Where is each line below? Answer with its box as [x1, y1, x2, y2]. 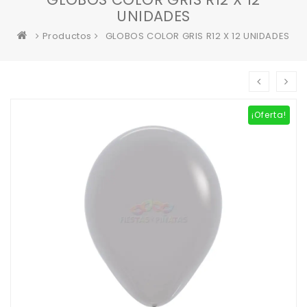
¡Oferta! [251, 109, 286, 121]
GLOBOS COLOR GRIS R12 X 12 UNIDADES [105, 29, 290, 42]
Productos [42, 29, 92, 42]
